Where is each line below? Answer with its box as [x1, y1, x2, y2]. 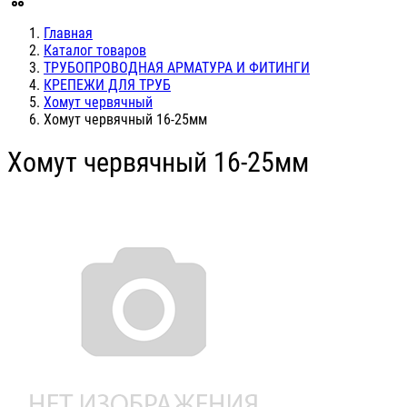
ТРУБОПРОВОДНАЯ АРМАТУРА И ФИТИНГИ [44, 59, 310, 76]
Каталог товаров [44, 42, 146, 59]
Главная [44, 25, 93, 42]
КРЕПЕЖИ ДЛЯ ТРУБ [44, 76, 171, 94]
